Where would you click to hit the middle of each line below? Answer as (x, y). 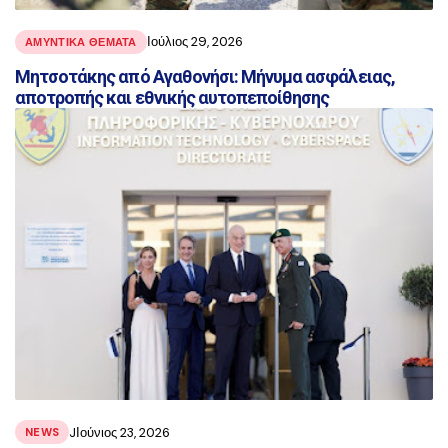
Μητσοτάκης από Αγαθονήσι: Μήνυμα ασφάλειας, (205, 76)
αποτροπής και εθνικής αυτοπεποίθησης (172, 97)
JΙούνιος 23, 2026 (120, 432)
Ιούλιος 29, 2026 (194, 42)
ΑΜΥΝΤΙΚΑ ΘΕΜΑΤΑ (81, 41)
